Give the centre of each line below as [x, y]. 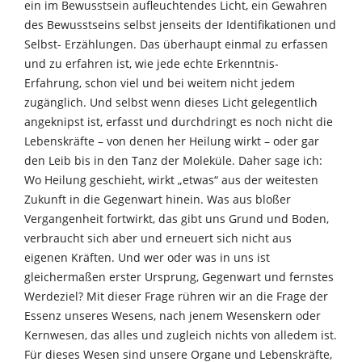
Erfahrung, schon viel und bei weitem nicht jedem [160, 82]
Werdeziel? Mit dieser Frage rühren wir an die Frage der [176, 296]
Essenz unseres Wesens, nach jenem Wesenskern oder [173, 315]
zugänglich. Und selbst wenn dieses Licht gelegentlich [171, 102]
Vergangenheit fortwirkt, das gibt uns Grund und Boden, [177, 218]
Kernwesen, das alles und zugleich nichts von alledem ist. [181, 335]
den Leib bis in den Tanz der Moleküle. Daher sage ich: [173, 160]
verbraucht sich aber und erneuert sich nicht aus [158, 238]
